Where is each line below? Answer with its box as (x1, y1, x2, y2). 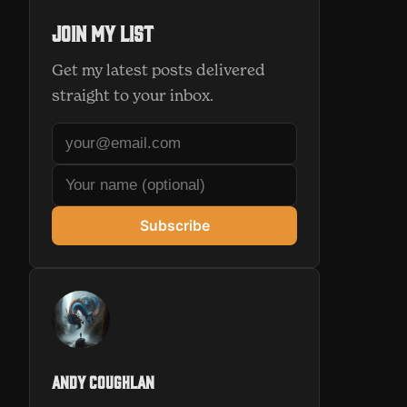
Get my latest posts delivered (52, 61, 265, 79)
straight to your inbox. (52, 86, 213, 104)
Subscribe (139, 217, 210, 234)
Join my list (52, 20, 154, 45)
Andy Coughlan (52, 372, 154, 392)
